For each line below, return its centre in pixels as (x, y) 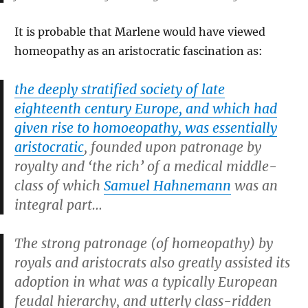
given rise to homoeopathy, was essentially (146, 128)
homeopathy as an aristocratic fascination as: (139, 51)
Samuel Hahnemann (167, 186)
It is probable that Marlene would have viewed (140, 32)
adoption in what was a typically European (146, 282)
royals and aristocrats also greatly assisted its (152, 263)
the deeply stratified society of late (120, 89)
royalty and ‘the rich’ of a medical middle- (146, 166)
